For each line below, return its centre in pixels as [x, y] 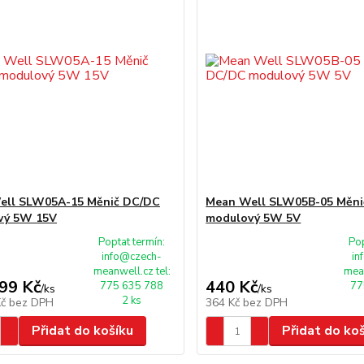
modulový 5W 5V [253, 218]
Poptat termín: [132, 242]
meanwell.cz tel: [132, 271]
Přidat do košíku [82, 331]
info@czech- [132, 257]
